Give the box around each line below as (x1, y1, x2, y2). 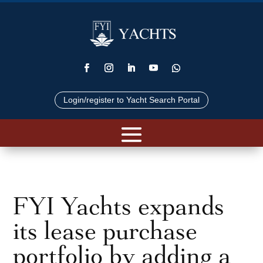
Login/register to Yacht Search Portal (63, 95, 200, 104)
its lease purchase (13, 218, 198, 243)
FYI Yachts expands (13, 193, 225, 218)
